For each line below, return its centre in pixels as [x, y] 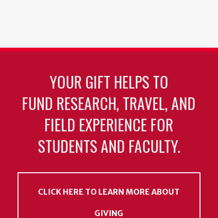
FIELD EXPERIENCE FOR [109, 125]
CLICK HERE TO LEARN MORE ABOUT [109, 191]
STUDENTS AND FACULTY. [109, 146]
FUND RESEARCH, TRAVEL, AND [109, 103]
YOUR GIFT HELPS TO [109, 82]
